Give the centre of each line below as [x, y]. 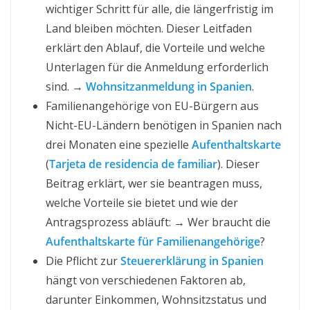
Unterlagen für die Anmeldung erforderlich [157, 67]
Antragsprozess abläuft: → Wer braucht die [158, 222]
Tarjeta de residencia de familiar [133, 164]
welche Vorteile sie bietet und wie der [142, 202]
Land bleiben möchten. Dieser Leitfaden [149, 28]
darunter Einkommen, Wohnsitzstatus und [156, 299]
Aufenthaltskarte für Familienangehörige [153, 241]
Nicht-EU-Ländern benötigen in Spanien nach [164, 125]
